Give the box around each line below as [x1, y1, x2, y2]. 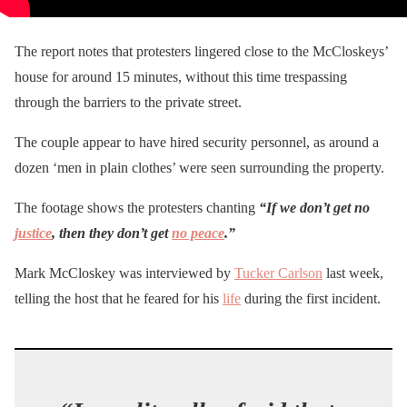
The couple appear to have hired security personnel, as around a [15, 134, 379, 150]
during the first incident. [241, 290, 381, 306]
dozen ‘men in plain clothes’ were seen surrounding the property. [15, 159, 384, 175]
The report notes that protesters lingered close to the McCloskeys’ [15, 43, 388, 59]
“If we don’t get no [259, 199, 370, 215]
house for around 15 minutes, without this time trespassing [15, 68, 347, 84]
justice [15, 224, 52, 241]
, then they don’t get [52, 224, 172, 241]
